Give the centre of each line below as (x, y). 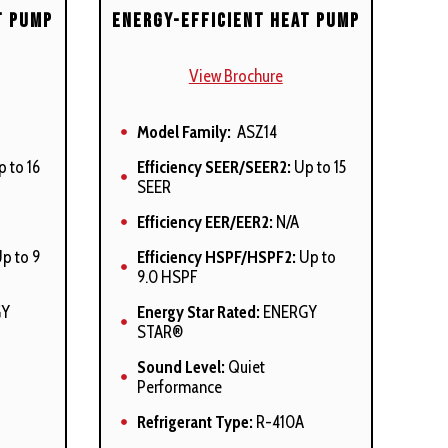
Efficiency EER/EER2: (204, 221)
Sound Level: (180, 366)
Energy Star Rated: (198, 311)
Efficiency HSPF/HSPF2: (216, 256)
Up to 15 (318, 166)
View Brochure (235, 75)
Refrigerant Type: (194, 421)
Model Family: (183, 131)
